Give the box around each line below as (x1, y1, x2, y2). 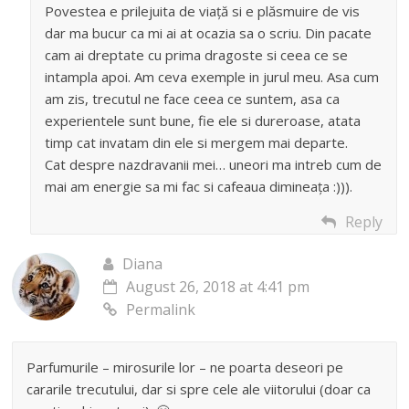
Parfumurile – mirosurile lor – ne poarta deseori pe (26, 358, 344, 377)
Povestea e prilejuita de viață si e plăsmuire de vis (45, 2, 361, 21)
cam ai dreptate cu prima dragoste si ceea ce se (45, 46, 349, 65)
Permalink (126, 299, 196, 320)
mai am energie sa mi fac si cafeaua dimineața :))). (45, 177, 353, 196)
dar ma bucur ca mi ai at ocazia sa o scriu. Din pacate (45, 24, 372, 43)
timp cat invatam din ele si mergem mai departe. (45, 133, 349, 152)
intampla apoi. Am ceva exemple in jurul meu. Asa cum (45, 68, 380, 87)
